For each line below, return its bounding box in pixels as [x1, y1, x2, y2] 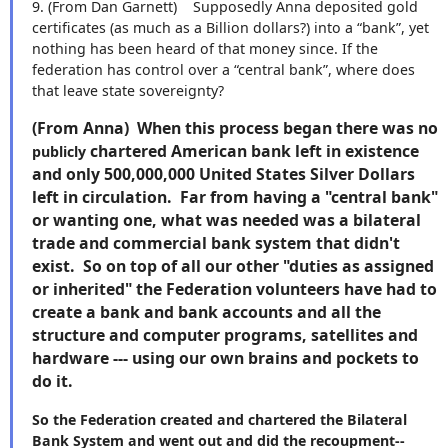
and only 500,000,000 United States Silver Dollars [32, 162, 415, 185]
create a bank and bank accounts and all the [32, 300, 381, 323]
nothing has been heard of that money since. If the [32, 39, 378, 59]
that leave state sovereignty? [32, 81, 224, 101]
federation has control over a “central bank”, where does [32, 60, 415, 80]
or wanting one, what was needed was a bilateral [32, 208, 421, 231]
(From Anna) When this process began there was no [32, 116, 438, 139]
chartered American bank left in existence [86, 139, 419, 162]
